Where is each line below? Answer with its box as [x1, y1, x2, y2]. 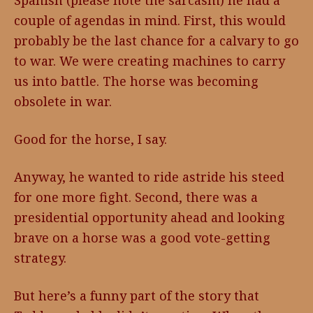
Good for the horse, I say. [14, 131, 170, 147]
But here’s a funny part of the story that [14, 287, 259, 304]
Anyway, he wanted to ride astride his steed [14, 168, 284, 185]
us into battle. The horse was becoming [14, 73, 259, 89]
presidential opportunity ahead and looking [14, 209, 285, 226]
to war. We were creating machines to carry [14, 52, 285, 69]
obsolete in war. [14, 93, 115, 110]
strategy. [14, 249, 70, 266]
